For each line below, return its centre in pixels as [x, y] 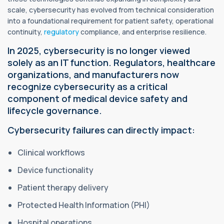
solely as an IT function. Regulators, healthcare [111, 62]
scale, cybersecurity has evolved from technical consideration [111, 9]
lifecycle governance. [55, 110]
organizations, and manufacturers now [93, 74]
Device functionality [56, 170]
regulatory [61, 31]
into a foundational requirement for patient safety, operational [110, 20]
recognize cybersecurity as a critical [87, 86]
